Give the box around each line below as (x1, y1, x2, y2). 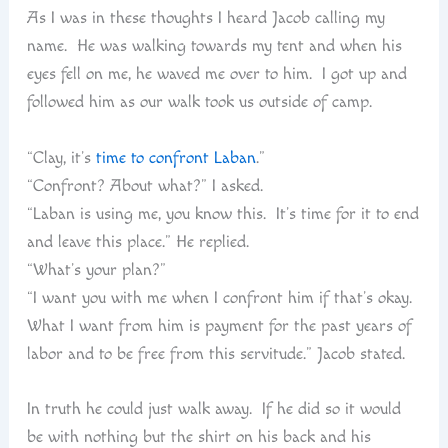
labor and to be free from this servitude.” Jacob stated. (26, 343, 405, 364)
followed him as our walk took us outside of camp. (26, 92, 372, 112)
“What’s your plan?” (26, 259, 166, 280)
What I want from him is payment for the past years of (26, 315, 412, 336)
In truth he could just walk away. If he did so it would (26, 399, 401, 420)
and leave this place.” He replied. (26, 231, 249, 252)
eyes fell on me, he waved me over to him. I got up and (26, 64, 407, 84)
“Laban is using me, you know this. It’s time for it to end (26, 203, 419, 224)
